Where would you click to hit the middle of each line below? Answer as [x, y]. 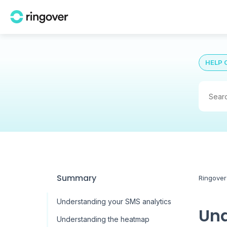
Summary [77, 178]
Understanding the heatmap [103, 219]
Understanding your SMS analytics [114, 201]
